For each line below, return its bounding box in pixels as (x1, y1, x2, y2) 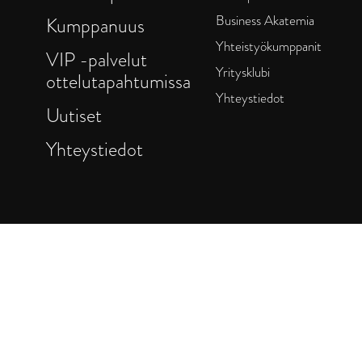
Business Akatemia (216, 11, 314, 32)
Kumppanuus (46, 11, 145, 40)
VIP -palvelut (46, 45, 147, 74)
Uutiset (46, 101, 102, 130)
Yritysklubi (216, 62, 270, 83)
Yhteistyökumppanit (216, 36, 322, 57)
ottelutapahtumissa (46, 67, 191, 96)
